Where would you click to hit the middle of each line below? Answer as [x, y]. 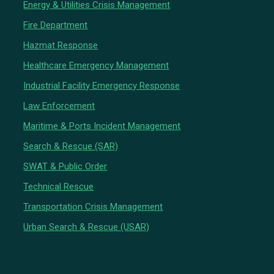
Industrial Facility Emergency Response [102, 85]
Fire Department [56, 25]
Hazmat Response [61, 45]
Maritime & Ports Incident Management [102, 126]
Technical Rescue [59, 186]
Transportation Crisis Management [93, 206]
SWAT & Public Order [65, 166]
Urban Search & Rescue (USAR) [87, 227]
